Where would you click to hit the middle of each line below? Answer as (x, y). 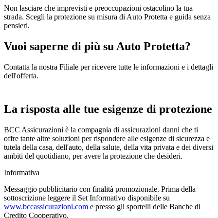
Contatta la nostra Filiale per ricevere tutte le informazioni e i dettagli (109, 67)
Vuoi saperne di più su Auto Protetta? (97, 46)
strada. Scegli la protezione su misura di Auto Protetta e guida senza (107, 17)
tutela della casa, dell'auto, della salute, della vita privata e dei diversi (109, 147)
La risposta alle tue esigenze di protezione (108, 109)
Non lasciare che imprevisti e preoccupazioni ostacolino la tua (98, 8)
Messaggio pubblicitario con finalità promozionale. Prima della (100, 189)
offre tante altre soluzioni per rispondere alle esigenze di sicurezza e (107, 139)
